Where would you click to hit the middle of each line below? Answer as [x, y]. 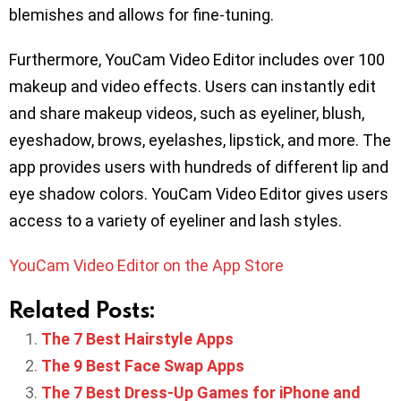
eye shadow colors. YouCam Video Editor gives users [199, 193]
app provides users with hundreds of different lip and [199, 166]
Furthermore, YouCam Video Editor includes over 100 [197, 59]
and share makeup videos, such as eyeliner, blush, [187, 113]
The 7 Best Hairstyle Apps [137, 338]
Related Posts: [82, 309]
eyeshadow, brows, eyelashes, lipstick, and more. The [200, 140]
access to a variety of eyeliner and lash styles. [175, 220]
